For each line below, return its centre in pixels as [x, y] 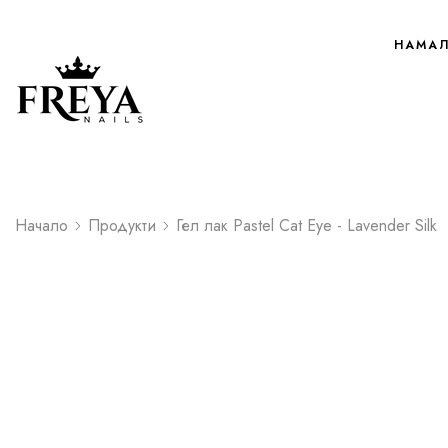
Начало [41, 225]
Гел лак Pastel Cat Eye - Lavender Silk [306, 225]
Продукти [122, 225]
